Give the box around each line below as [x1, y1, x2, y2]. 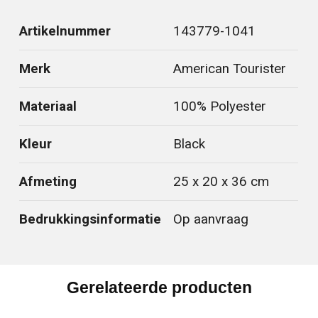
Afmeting [19, 174, 77, 190]
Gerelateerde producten [66, 278, 252, 297]
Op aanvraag [173, 212, 249, 228]
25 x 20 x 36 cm [173, 174, 270, 190]
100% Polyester [173, 99, 267, 115]
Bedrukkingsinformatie [19, 212, 162, 228]
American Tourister [173, 61, 287, 77]
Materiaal [19, 99, 77, 115]
